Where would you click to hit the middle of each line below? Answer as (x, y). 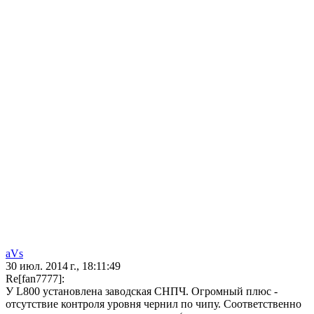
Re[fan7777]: (35, 279)
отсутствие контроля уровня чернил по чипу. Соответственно (153, 304)
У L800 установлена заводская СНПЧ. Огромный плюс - (142, 292)
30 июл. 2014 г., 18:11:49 (63, 266)
